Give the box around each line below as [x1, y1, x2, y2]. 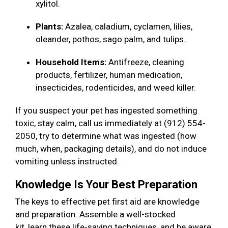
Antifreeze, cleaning [108, 57, 184, 68]
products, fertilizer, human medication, [36, 70, 182, 80]
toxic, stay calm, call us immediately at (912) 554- [15, 118, 206, 129]
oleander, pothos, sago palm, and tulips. [36, 34, 188, 45]
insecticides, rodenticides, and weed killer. [36, 82, 198, 93]
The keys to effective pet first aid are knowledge [15, 196, 199, 207]
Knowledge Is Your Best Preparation [15, 178, 200, 191]
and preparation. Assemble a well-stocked [15, 209, 176, 220]
